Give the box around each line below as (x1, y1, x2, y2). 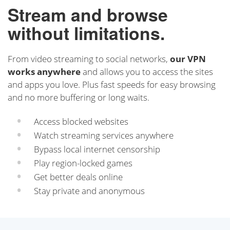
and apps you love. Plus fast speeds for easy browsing (8, 78, 216, 90)
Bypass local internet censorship (33, 143, 160, 155)
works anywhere (8, 65, 81, 78)
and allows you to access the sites (81, 65, 213, 78)
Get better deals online (33, 170, 123, 183)
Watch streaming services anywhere (33, 129, 174, 141)
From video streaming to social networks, (8, 52, 170, 65)
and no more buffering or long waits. (8, 91, 149, 103)
